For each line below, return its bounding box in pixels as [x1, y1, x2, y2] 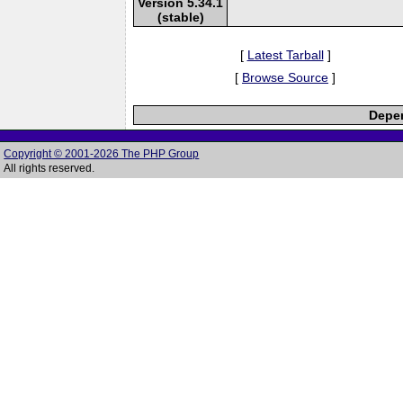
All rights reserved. [4, 162, 95, 175]
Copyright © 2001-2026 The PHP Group [4, 148, 200, 160]
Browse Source [242, 69, 328, 85]
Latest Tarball [246, 47, 324, 62]
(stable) [157, 9, 204, 24]
